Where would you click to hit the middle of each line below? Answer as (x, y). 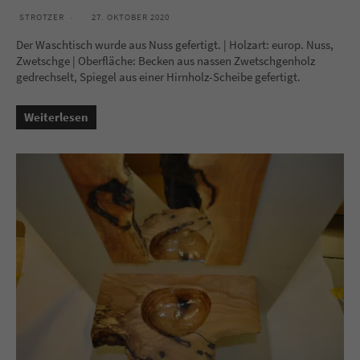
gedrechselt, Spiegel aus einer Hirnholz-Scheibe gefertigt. (158, 76)
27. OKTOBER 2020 (131, 16)
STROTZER (42, 16)
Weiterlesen (56, 117)
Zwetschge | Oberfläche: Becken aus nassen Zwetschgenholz (166, 60)
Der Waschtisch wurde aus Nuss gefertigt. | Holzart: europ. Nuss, (175, 44)
